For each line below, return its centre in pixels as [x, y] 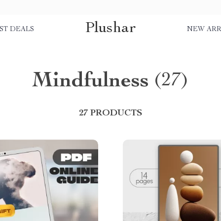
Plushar [110, 28]
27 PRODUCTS [110, 113]
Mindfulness [91, 82]
